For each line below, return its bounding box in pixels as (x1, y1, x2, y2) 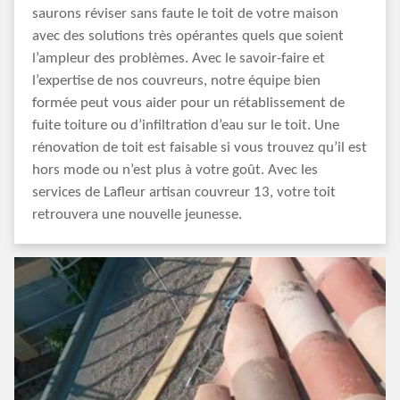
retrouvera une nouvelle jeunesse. (32, 207, 242, 222)
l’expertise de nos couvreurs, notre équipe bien (32, 73, 321, 88)
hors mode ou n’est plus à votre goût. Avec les (32, 162, 318, 178)
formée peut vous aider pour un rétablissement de (32, 96, 345, 111)
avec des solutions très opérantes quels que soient (32, 29, 344, 44)
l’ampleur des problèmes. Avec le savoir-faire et (32, 51, 325, 66)
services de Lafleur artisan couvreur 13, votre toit (32, 185, 336, 200)
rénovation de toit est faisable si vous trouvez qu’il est (32, 140, 367, 155)
